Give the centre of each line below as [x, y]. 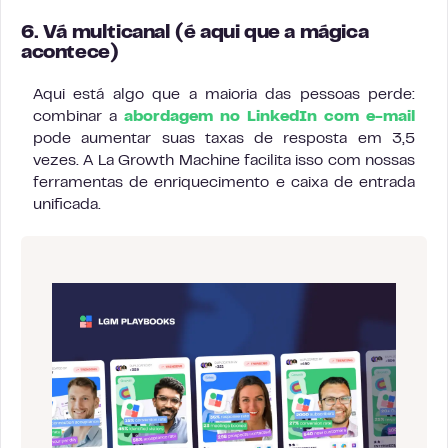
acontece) [70, 53]
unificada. [67, 205]
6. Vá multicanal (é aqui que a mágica [195, 33]
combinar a [78, 117]
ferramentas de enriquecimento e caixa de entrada [224, 183]
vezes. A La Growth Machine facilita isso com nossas [224, 161]
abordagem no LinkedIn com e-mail [269, 117]
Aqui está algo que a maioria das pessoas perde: [224, 95]
